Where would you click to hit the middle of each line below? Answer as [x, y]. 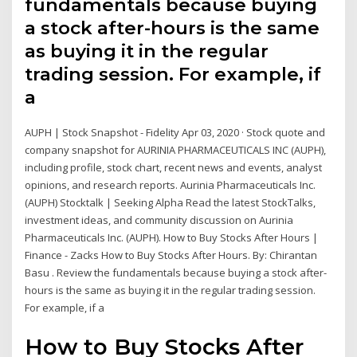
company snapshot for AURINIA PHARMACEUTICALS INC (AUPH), [176, 150]
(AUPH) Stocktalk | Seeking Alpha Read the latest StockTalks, [171, 203]
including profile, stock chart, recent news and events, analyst [174, 168]
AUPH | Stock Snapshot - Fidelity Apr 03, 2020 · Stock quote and [175, 133]
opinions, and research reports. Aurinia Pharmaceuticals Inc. [171, 185]
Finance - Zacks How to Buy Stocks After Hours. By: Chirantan [171, 255]
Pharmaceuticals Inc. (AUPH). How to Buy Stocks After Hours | [172, 238]
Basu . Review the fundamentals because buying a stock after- [176, 273]
